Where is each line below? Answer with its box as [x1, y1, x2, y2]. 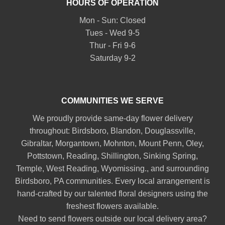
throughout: [30, 126, 72, 135]
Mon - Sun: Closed [79, 16, 146, 25]
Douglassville [145, 126, 193, 135]
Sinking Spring [143, 151, 196, 160]
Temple [16, 164, 42, 173]
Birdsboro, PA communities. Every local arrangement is [15, 176, 210, 185]
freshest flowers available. [66, 201, 159, 210]
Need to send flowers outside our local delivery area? [18, 214, 207, 223]
